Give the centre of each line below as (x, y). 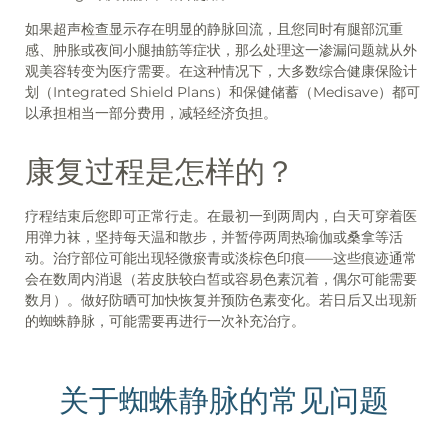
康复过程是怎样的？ (160, 171)
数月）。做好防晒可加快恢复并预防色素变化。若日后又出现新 (221, 299)
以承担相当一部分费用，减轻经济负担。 (151, 112)
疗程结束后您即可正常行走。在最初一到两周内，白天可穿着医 (221, 215)
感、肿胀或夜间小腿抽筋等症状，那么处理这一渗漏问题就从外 (221, 49)
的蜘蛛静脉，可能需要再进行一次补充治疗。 (165, 320)
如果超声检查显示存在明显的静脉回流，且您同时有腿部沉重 (214, 28)
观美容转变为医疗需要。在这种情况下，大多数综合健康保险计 (221, 70)
